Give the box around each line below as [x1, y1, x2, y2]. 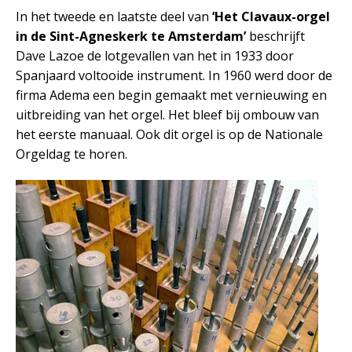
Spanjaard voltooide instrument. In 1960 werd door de [16, 67, 332, 84]
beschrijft [249, 27, 305, 45]
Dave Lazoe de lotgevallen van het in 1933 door [16, 47, 294, 64]
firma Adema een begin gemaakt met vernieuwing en [16, 86, 327, 104]
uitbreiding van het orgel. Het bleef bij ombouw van [16, 106, 319, 123]
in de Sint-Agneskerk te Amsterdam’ [16, 27, 249, 45]
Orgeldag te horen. [16, 145, 127, 163]
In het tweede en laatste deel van [16, 8, 212, 25]
